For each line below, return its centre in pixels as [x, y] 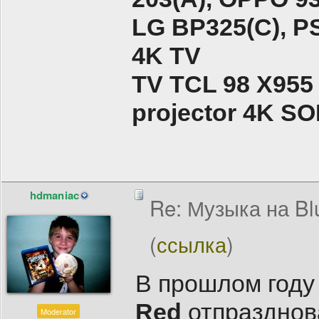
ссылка [192, 244]
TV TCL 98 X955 [223, 84]
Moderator [58, 312]
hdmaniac [54, 195]
